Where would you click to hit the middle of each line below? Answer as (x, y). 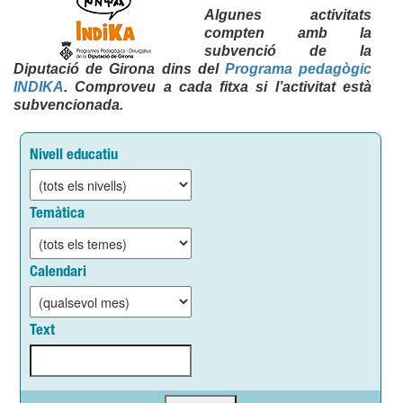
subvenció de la (288, 51)
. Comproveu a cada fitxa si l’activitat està (218, 87)
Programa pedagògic (298, 69)
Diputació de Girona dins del (119, 69)
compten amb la (288, 33)
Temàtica (57, 214)
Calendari (58, 272)
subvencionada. (68, 105)
